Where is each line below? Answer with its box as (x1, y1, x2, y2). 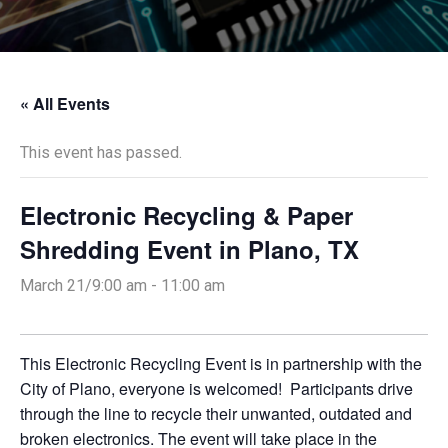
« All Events (20, 92, 110, 115)
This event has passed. (20, 143, 182, 162)
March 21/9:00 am (20, 276, 147, 295)
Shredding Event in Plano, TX (20, 232, 359, 266)
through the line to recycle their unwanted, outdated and (20, 402, 412, 425)
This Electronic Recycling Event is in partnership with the (20, 352, 422, 375)
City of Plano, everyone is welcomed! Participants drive (20, 377, 413, 400)
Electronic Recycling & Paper (20, 198, 353, 232)
